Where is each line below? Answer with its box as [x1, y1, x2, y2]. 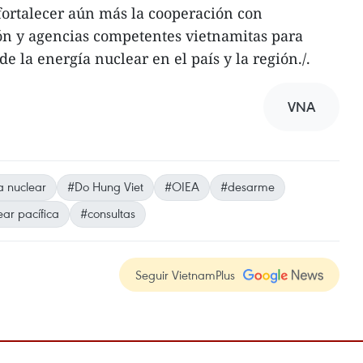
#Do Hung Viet [67, 178, 143, 194]
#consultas [80, 205, 135, 221]
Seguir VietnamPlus [135, 267, 235, 283]
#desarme [220, 178, 275, 194]
